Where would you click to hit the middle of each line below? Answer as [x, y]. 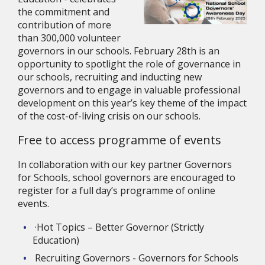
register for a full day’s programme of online [117, 190]
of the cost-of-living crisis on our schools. [109, 116]
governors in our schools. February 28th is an [119, 51]
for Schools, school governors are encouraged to [127, 177]
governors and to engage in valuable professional [129, 90]
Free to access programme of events [119, 140]
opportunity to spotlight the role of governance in [129, 64]
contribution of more [64, 25]
